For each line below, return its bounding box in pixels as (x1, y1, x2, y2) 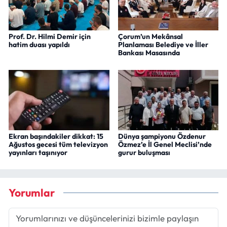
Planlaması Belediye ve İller (118, 40, 208, 50)
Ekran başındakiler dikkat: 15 (9, 131, 103, 141)
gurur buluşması (118, 147, 170, 157)
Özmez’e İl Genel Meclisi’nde (118, 139, 212, 149)
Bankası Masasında (118, 48, 180, 58)
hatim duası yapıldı (9, 40, 70, 50)
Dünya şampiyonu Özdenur (118, 131, 206, 141)
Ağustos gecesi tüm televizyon (9, 139, 108, 149)
